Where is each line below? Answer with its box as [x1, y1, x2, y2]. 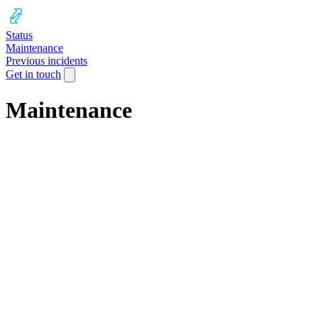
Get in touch [6, 68, 61, 80]
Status [6, 29, 33, 41]
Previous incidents [6, 55, 87, 67]
